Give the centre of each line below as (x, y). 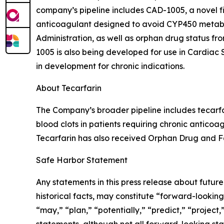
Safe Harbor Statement (82, 160)
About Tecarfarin (69, 88)
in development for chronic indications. (110, 66)
